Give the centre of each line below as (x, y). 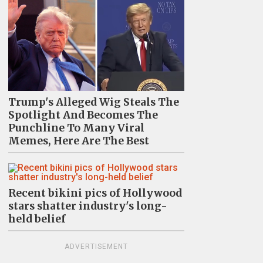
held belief (37, 219)
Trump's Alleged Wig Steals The (93, 102)
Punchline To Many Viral (76, 128)
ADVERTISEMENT (96, 246)
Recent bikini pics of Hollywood (95, 193)
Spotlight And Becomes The (83, 115)
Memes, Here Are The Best (78, 141)
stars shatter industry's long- (87, 206)
